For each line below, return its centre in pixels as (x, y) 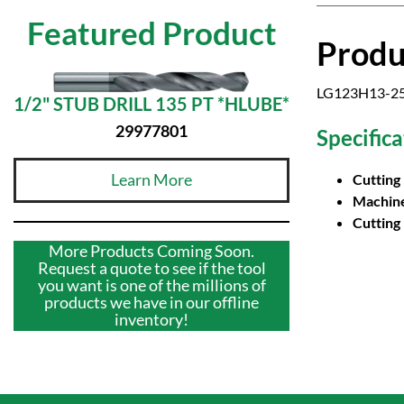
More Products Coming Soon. (151, 251)
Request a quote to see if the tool (151, 268)
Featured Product (151, 32)
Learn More (151, 180)
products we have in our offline (151, 303)
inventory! (151, 320)
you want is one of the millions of (151, 285)
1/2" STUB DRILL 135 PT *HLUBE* (151, 103)
